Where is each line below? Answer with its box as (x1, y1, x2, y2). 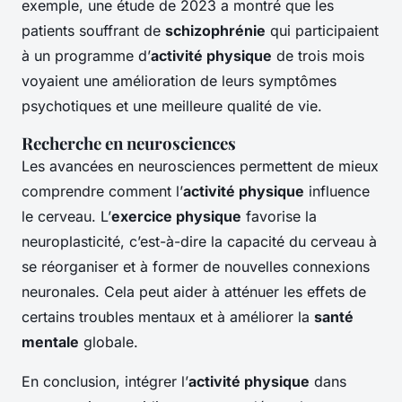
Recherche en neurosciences (22, 132, 236, 155)
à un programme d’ (22, 47, 151, 66)
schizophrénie (165, 22, 266, 40)
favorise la (241, 207, 317, 226)
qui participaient (266, 22, 379, 40)
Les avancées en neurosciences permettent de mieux (22, 157, 379, 176)
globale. (79, 333, 138, 352)
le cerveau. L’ (22, 207, 111, 226)
